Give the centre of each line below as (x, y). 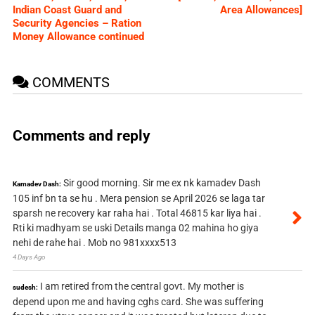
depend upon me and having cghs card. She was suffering (138, 301)
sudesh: (25, 287)
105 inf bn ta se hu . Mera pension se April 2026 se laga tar (139, 198)
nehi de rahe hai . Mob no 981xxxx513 (94, 242)
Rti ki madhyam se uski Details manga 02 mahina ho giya (135, 227)
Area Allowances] (262, 9)
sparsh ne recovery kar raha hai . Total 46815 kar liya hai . (137, 213)
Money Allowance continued (78, 36)
